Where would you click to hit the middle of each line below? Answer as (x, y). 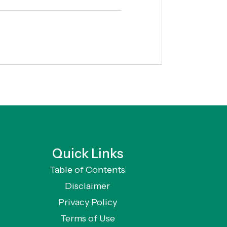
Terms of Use (87, 219)
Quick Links (87, 154)
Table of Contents (88, 170)
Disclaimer (88, 186)
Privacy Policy (87, 202)
